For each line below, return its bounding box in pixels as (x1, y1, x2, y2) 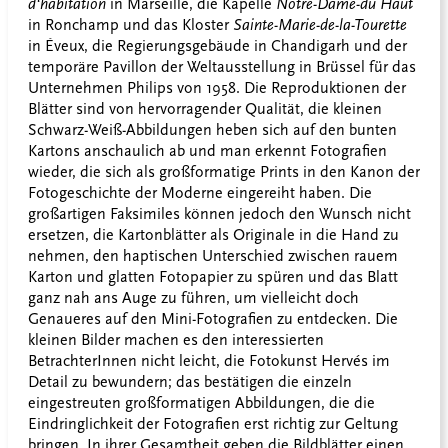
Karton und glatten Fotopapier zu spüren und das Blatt (28, 268, 398, 287)
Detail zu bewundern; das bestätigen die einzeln (28, 373, 352, 392)
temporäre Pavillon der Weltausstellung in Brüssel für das (28, 58, 416, 77)
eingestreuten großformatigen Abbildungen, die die (28, 394, 375, 413)
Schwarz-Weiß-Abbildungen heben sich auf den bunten (28, 121, 397, 140)
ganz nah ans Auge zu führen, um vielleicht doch (28, 289, 359, 308)
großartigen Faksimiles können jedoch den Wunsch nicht (28, 205, 411, 224)
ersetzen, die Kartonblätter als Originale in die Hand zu (28, 226, 399, 245)
